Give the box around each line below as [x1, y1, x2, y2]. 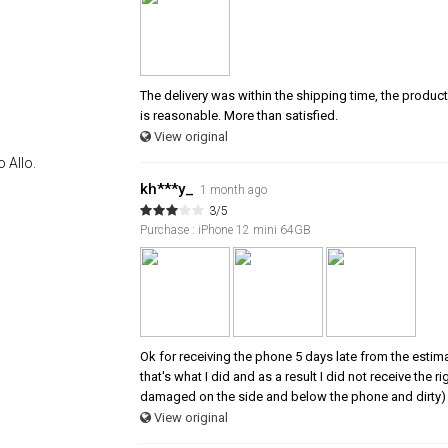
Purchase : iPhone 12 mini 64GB [140, 222, 311, 237]
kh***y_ [140, 179, 194, 198]
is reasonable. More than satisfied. [140, 107, 338, 123]
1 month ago [200, 182, 267, 197]
